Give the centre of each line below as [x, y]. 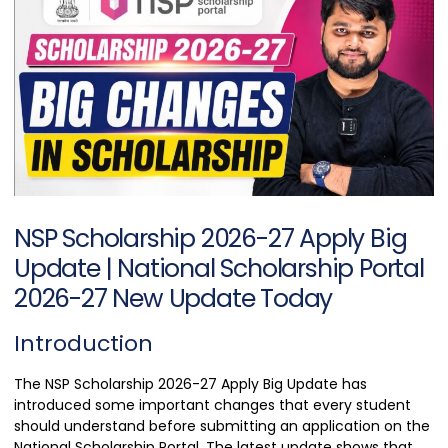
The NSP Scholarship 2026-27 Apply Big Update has [190, 384]
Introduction [83, 344]
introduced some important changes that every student [212, 405]
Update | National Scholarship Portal [219, 269]
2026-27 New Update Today [173, 299]
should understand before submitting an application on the [222, 426]
